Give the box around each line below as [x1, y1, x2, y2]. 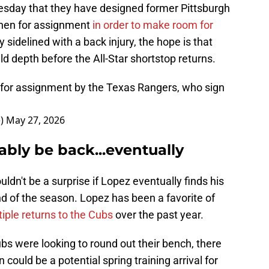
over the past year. [113, 208, 204, 222]
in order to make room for [92, 19, 213, 32]
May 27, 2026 [6, 113, 65, 127]
